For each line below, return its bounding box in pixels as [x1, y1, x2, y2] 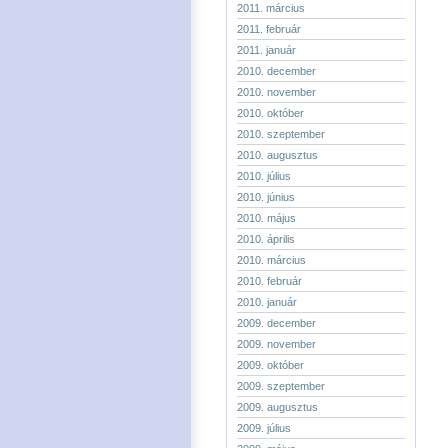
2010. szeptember [237, 128, 325, 140]
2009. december [237, 317, 316, 329]
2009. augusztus [237, 401, 318, 413]
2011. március [237, 2, 305, 14]
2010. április [237, 233, 295, 245]
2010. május [237, 212, 296, 224]
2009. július [237, 422, 291, 434]
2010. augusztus [237, 149, 318, 161]
